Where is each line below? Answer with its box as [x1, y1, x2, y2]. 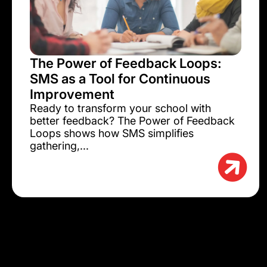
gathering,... [30, 139, 89, 153]
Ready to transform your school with [30, 102, 211, 115]
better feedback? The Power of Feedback [30, 114, 235, 128]
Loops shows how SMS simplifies [30, 127, 194, 140]
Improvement [30, 86, 114, 103]
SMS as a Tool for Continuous [30, 71, 210, 87]
